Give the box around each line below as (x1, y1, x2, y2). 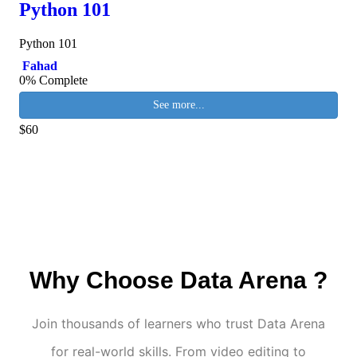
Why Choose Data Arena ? (29, 266, 328, 293)
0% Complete (19, 73, 88, 87)
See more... (152, 98, 205, 111)
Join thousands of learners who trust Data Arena (32, 315, 325, 331)
